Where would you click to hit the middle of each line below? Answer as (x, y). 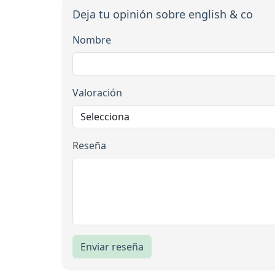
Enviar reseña (112, 246)
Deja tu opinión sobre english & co (163, 14)
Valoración (97, 92)
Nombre (92, 40)
